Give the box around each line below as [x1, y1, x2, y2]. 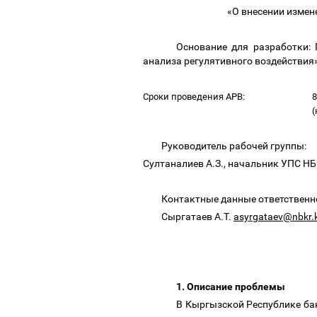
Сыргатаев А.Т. [161, 211, 234, 222]
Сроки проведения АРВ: [143, 91, 247, 102]
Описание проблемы [187, 281, 287, 292]
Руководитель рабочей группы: [161, 140, 309, 151]
